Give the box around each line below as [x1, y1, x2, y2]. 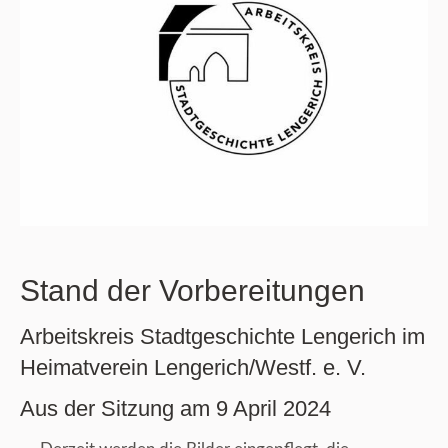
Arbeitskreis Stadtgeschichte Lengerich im [20, 324, 425, 350]
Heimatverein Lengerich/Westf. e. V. [20, 355, 366, 381]
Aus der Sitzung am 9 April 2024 [20, 396, 331, 422]
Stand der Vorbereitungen [20, 274, 365, 308]
